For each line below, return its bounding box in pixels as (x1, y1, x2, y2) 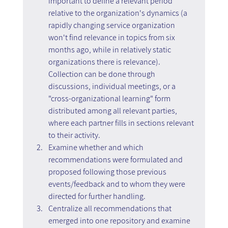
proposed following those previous (48, 166, 168, 177)
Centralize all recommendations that (48, 203, 173, 214)
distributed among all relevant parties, (48, 105, 179, 116)
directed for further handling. (48, 190, 146, 202)
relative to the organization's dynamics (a (48, 7, 189, 18)
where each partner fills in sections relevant (48, 117, 195, 128)
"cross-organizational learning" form (48, 93, 172, 104)
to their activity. (48, 129, 100, 140)
